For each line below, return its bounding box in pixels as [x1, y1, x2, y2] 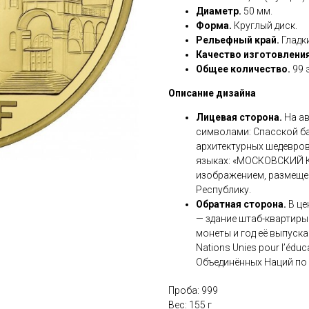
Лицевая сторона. [196, 111, 282, 123]
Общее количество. [196, 63, 290, 74]
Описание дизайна [168, 87, 256, 99]
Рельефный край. [196, 34, 279, 46]
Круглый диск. [232, 19, 297, 31]
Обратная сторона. [196, 198, 286, 210]
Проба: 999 [168, 284, 218, 296]
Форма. [196, 19, 232, 31]
